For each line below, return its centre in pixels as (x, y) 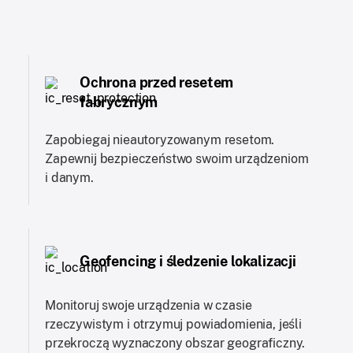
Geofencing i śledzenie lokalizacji (188, 262)
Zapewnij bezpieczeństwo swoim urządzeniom (177, 158)
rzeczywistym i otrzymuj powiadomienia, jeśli (173, 324)
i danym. (69, 177)
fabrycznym (119, 102)
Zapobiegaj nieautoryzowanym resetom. (160, 139)
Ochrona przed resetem (157, 82)
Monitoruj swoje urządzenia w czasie (149, 305)
